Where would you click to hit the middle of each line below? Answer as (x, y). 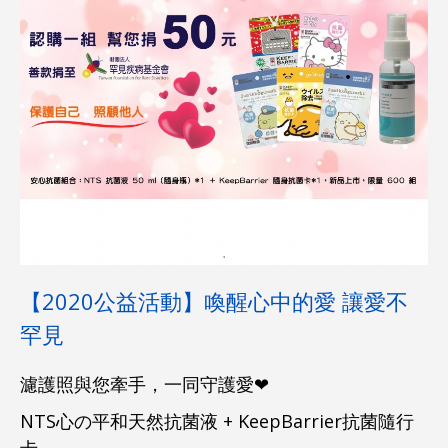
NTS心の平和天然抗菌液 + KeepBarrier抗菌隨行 (217, 421)
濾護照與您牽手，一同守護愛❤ (144, 384)
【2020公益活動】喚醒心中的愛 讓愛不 (214, 301)
